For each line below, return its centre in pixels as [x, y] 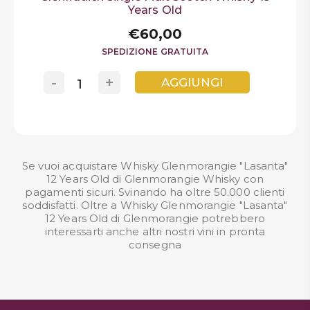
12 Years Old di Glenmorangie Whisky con [155, 179]
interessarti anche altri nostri [121, 231]
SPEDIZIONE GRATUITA [155, 51]
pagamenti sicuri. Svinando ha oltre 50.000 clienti [155, 192]
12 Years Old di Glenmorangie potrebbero [155, 218]
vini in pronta [231, 231]
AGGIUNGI [192, 82]
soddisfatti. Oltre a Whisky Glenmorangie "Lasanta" [155, 205]
